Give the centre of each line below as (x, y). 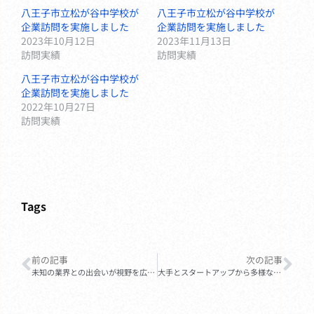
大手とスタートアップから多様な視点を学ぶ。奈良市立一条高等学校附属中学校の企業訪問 (277, 272)
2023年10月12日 (58, 41)
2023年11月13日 (194, 41)
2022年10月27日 (58, 107)
